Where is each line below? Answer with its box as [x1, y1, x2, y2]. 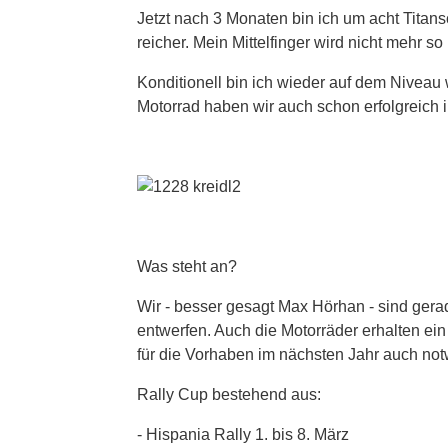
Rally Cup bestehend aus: [137, 385, 321, 403]
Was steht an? [137, 257, 237, 275]
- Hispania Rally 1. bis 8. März [137, 425, 349, 443]
